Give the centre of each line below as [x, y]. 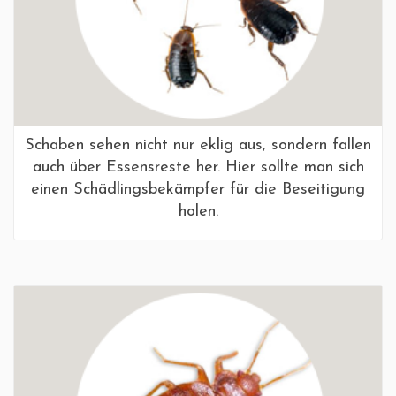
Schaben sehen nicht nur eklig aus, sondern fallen [198, 145]
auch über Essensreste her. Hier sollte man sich [198, 167]
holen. [198, 211]
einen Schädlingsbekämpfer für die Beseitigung [198, 189]
